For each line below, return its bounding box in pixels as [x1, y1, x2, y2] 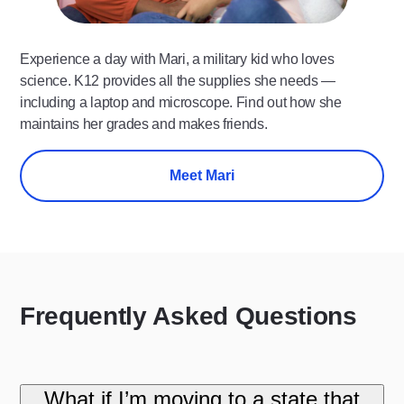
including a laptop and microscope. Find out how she [20, 94, 342, 110]
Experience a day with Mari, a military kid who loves [20, 50, 335, 67]
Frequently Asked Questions [20, 301, 357, 330]
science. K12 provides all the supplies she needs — [20, 72, 335, 88]
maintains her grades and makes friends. [20, 115, 268, 132]
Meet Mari [170, 167, 234, 183]
